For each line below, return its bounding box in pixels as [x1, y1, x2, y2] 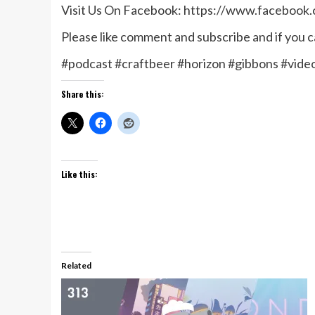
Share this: [61, 87, 104, 100]
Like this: [61, 167, 98, 180]
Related [61, 259, 91, 271]
